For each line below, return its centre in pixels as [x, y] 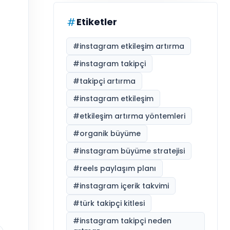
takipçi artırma [108, 81]
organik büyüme [110, 133]
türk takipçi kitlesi [112, 203]
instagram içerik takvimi [124, 186]
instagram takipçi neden [126, 221]
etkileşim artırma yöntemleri [132, 116]
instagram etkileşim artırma [132, 46]
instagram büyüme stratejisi [132, 151]
